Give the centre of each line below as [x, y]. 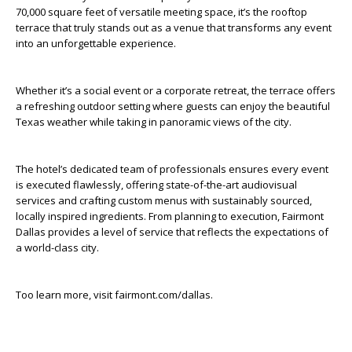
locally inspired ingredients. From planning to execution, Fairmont [170, 216]
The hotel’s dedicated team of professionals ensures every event [172, 169]
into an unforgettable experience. [97, 43]
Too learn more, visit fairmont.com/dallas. [115, 295]
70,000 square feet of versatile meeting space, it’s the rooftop [161, 12]
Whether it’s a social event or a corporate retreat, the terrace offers [176, 90]
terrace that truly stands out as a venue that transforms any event [174, 27]
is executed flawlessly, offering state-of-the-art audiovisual [156, 185]
